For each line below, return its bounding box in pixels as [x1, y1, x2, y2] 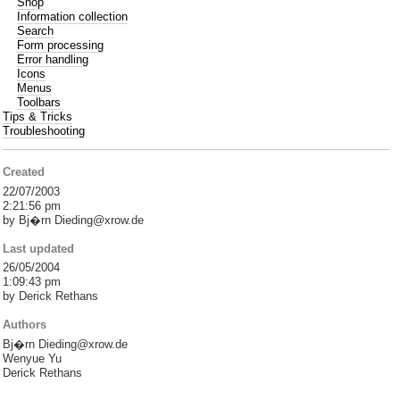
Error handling [17, 52, 89, 66]
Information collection [17, 9, 129, 23]
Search [17, 23, 54, 37]
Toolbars [17, 95, 62, 109]
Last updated [3, 241, 75, 255]
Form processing [17, 37, 104, 52]
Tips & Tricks [3, 109, 73, 123]
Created [3, 165, 46, 179]
